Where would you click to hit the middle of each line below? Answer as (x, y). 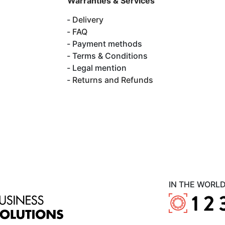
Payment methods (107, 43)
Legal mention (99, 68)
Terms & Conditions (110, 55)
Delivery (88, 19)
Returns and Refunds (113, 80)
